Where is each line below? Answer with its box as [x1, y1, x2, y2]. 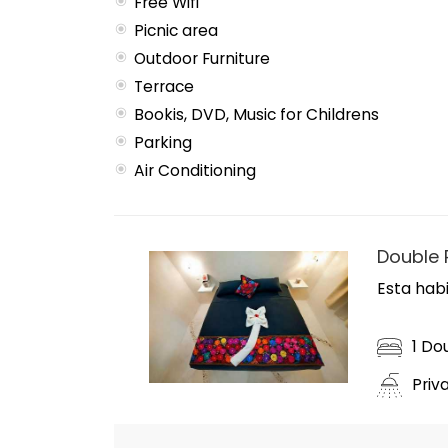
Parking [134, 132, 192, 153]
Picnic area [134, 20, 218, 41]
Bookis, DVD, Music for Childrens [134, 104, 379, 125]
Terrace [134, 76, 194, 97]
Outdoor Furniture [134, 48, 270, 69]
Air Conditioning [134, 160, 256, 181]
